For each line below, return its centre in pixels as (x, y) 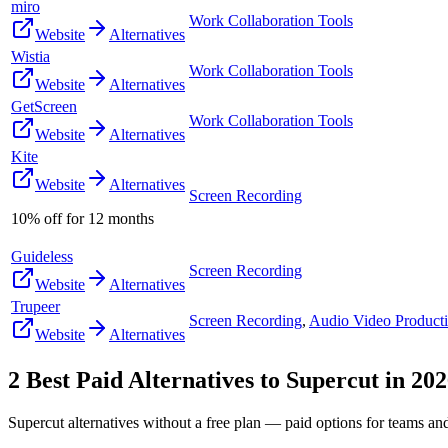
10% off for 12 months (82, 218)
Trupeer (35, 306)
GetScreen (44, 106)
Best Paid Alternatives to (153, 379)
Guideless (42, 256)
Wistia (30, 56)
